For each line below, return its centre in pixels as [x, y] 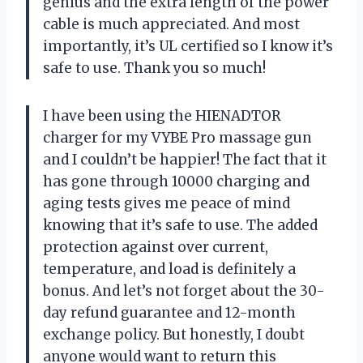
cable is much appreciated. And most [171, 24]
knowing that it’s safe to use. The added [180, 225]
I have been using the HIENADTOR [162, 115]
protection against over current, [156, 247]
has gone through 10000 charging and [176, 181]
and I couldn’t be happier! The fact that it [185, 159]
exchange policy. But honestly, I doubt [174, 334]
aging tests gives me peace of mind [167, 203]
